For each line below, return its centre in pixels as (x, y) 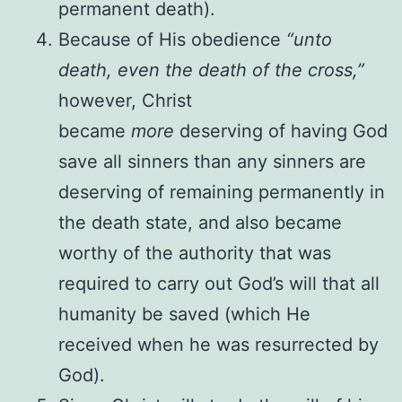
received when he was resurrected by (218, 344)
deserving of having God (281, 131)
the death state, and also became (200, 222)
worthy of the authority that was (195, 253)
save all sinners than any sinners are (212, 161)
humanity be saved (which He (184, 314)
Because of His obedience (172, 39)
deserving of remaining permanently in (222, 192)
